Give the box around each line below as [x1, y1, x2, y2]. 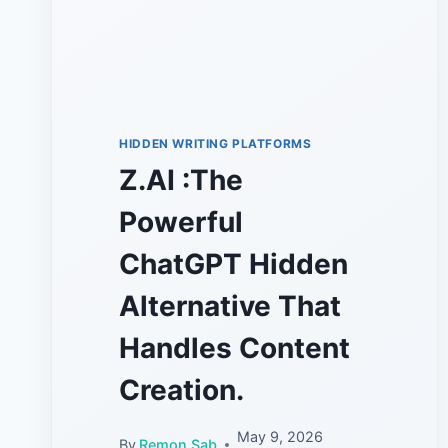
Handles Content [119, 331, 351, 366]
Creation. [119, 373, 245, 408]
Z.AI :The [119, 163, 244, 198]
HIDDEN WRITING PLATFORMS [119, 136, 312, 152]
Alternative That [119, 289, 342, 324]
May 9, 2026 [237, 428, 324, 446]
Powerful [119, 205, 244, 240]
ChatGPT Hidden [119, 247, 349, 282]
